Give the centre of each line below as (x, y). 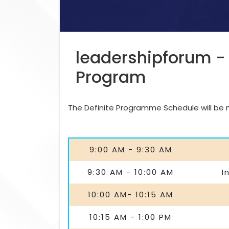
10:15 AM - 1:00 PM (131, 217)
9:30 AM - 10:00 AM (131, 172)
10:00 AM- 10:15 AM (131, 194)
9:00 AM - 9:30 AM (131, 149)
